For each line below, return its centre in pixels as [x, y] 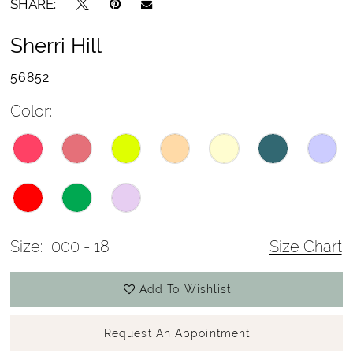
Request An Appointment [177, 333]
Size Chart [305, 247]
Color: [32, 111]
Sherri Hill [56, 45]
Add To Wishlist [185, 289]
